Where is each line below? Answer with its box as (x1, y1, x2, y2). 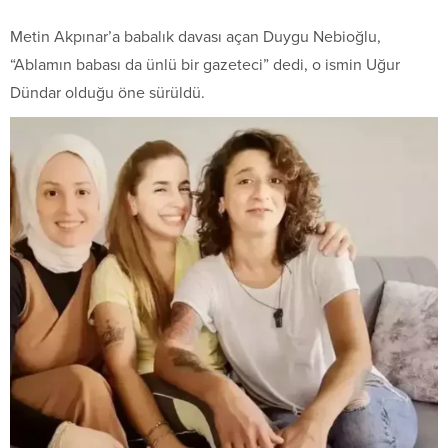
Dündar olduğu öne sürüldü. (10, 83, 205, 103)
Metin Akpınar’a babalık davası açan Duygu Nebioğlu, (10, 27, 381, 47)
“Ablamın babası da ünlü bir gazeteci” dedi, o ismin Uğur (10, 55, 400, 75)
